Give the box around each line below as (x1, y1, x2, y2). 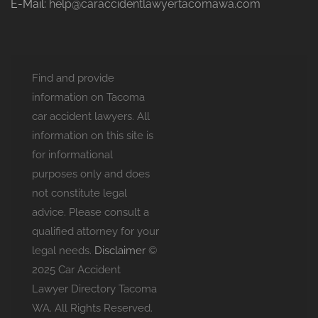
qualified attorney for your (32, 225, 159, 238)
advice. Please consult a (32, 206, 149, 219)
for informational (32, 148, 113, 161)
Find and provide (32, 72, 114, 84)
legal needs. (32, 244, 94, 257)
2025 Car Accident (32, 263, 121, 276)
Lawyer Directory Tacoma (32, 283, 157, 295)
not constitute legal (32, 187, 127, 199)
